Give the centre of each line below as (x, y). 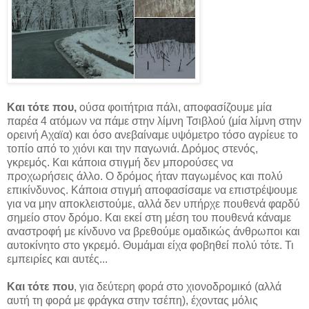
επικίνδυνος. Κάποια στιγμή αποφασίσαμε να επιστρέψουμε (152, 190)
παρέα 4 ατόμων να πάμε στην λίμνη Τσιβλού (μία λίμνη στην (154, 121)
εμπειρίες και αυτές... (57, 259)
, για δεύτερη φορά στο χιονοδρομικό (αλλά (178, 287)
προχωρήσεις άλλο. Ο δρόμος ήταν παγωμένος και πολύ (145, 177)
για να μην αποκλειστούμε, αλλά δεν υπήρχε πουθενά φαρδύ (153, 204)
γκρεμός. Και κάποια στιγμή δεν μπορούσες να (120, 163)
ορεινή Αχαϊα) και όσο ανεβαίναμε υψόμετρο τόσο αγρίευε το (152, 135)
